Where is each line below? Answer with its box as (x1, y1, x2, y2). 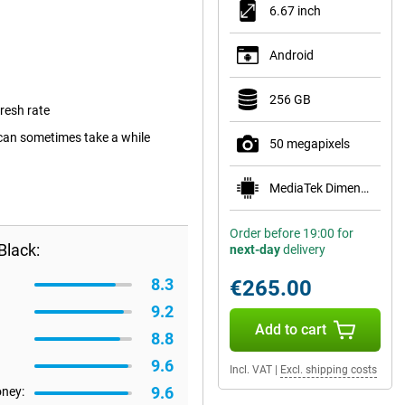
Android (269, 48, 314, 62)
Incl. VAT (230, 363, 272, 376)
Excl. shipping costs (280, 363, 377, 376)
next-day (230, 242, 280, 257)
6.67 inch (269, 4, 321, 18)
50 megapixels (269, 137, 350, 151)
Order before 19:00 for (230, 226, 353, 240)
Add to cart (254, 321, 326, 338)
